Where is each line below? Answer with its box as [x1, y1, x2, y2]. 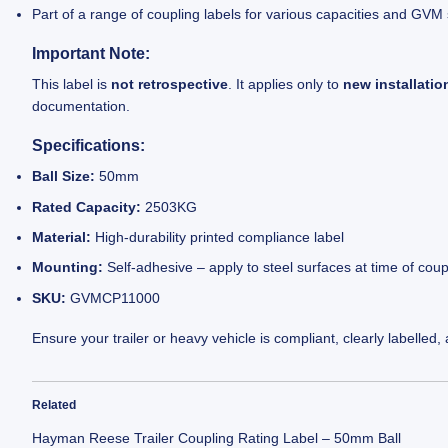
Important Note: [32, 45, 151, 63]
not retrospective [111, 76, 229, 93]
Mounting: [32, 259, 104, 276]
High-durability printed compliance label [91, 229, 345, 246]
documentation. [32, 98, 131, 115]
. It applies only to [228, 76, 344, 93]
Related [32, 398, 77, 413]
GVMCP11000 [66, 289, 161, 306]
